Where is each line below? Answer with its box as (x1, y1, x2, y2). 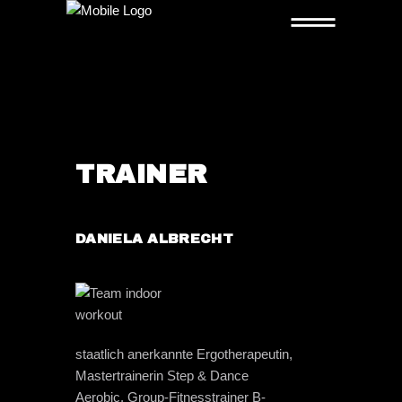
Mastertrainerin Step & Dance (75, 368, 249, 383)
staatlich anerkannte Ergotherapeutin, (75, 346, 293, 362)
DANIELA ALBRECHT (75, 232, 233, 246)
